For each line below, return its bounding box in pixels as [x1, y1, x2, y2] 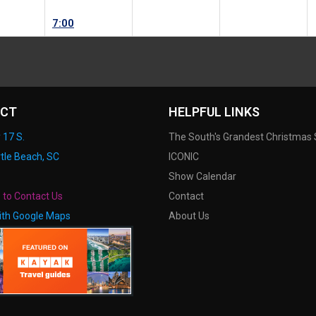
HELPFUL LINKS [169, 104, 260, 120]
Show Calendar [169, 171, 236, 183]
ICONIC [169, 151, 199, 163]
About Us [169, 210, 209, 222]
